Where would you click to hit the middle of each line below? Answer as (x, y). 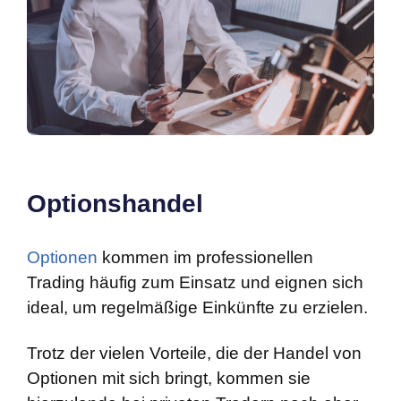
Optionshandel (115, 204)
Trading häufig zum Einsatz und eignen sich (195, 283)
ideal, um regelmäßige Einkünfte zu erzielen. (197, 308)
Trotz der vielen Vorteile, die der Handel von (194, 354)
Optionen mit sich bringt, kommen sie (169, 379)
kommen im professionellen (205, 258)
